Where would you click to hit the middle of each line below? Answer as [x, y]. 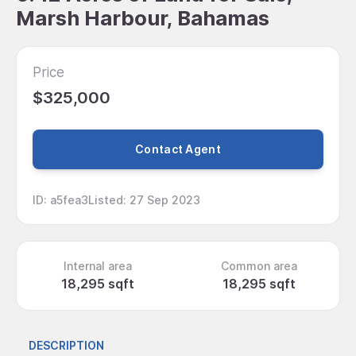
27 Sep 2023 [165, 199]
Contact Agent [178, 149]
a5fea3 [69, 199]
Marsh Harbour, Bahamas [143, 18]
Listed [106, 199]
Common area [259, 265]
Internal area [97, 265]
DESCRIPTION [66, 346]
